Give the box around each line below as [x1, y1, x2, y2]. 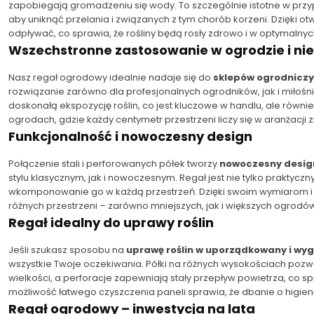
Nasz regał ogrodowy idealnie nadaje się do [8, 70, 213, 84]
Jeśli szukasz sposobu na [8, 243, 126, 257]
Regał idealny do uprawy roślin [8, 213, 214, 231]
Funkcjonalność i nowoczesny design [8, 127, 252, 145]
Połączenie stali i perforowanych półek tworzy [8, 156, 219, 170]
